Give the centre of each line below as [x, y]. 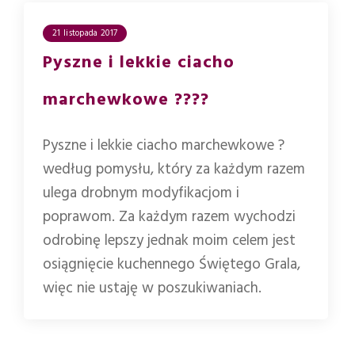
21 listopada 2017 [85, 33]
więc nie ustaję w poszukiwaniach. [152, 288]
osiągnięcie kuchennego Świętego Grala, [172, 264]
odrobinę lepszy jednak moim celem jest [169, 240]
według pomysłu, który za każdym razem [174, 169]
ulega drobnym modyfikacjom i [141, 193]
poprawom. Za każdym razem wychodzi [169, 217]
